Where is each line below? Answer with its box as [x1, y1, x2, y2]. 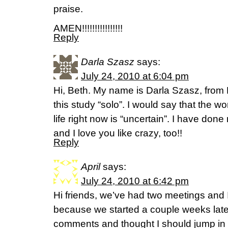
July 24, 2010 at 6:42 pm [81, 176, 189, 186]
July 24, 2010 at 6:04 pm [81, 71, 189, 81]
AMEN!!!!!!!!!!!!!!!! [53, 23, 123, 34]
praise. [53, 4, 83, 14]
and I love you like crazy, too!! [53, 128, 182, 138]
